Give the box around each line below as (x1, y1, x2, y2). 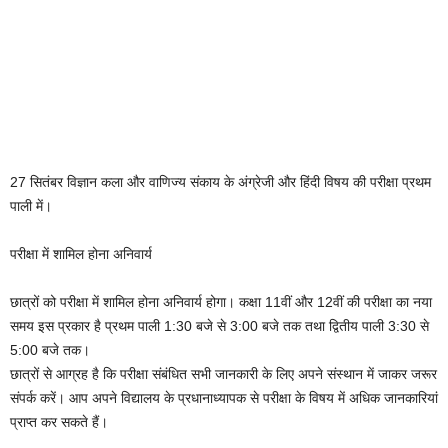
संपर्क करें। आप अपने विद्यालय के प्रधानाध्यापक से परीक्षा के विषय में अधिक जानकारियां (10, 389, 438, 406)
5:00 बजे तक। (10, 341, 90, 358)
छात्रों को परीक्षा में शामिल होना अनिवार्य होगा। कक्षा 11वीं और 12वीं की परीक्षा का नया (10, 293, 432, 310)
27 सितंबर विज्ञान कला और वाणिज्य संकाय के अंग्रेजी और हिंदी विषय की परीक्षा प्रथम (10, 173, 431, 190)
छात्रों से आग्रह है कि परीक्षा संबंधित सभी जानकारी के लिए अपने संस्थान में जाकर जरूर (10, 365, 437, 382)
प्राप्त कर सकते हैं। (10, 413, 108, 430)
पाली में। (10, 197, 52, 214)
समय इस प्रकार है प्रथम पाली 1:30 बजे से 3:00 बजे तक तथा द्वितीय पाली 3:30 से (10, 317, 429, 334)
